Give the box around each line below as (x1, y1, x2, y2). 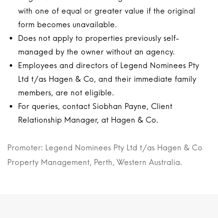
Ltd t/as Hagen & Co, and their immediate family (18, 74, 196, 84)
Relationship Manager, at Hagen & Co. (18, 115, 158, 125)
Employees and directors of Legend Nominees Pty (18, 61, 199, 70)
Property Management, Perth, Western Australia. (7, 158, 182, 167)
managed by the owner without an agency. (18, 47, 175, 56)
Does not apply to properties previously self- (18, 34, 179, 43)
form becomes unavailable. (18, 20, 117, 29)
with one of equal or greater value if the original (18, 6, 195, 16)
